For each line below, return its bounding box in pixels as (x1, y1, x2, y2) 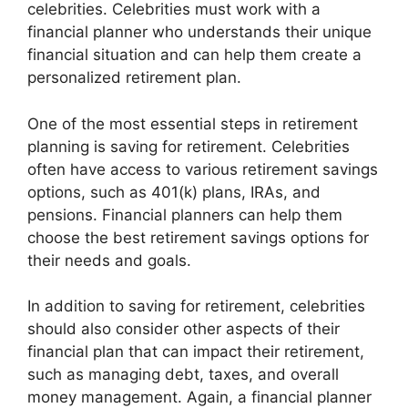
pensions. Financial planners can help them (27, 205, 342, 224)
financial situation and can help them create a (27, 46, 362, 64)
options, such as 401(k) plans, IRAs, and (27, 182, 321, 201)
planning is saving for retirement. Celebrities (27, 137, 350, 156)
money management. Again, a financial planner (27, 388, 372, 406)
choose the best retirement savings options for (27, 228, 369, 247)
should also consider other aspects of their (27, 320, 340, 338)
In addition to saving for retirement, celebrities (27, 297, 365, 315)
